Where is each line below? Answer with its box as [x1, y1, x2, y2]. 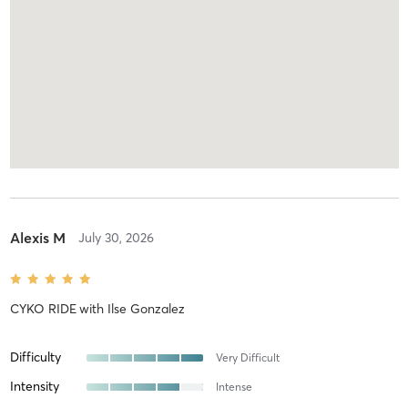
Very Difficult [215, 351, 280, 365]
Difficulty [9, 349, 61, 366]
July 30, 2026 [77, 229, 154, 247]
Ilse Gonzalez [107, 301, 185, 318]
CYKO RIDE [9, 301, 76, 318]
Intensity [9, 378, 59, 395]
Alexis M [9, 229, 66, 248]
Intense [215, 380, 252, 394]
